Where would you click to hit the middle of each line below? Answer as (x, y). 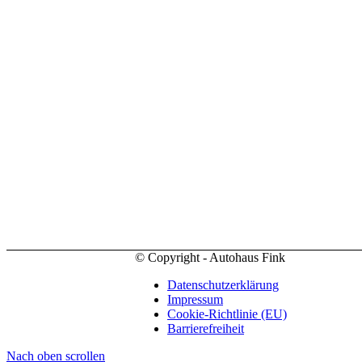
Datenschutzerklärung (223, 285)
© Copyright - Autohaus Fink (210, 258)
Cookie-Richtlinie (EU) (227, 314)
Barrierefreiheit (206, 329)
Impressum (195, 300)
